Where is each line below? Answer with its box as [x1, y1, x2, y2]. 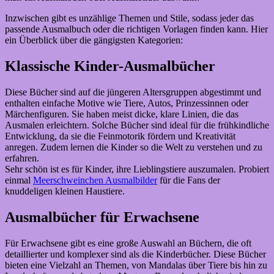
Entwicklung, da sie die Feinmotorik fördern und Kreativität [5, 131, 235, 142]
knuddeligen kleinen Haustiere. [5, 186, 125, 197]
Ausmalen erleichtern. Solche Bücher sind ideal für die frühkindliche [5, 120, 269, 131]
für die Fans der [157, 175, 220, 186]
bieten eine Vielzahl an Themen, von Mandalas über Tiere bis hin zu [5, 260, 267, 271]
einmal [5, 175, 33, 186]
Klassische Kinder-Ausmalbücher [5, 58, 215, 75]
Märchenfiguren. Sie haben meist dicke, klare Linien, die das [5, 109, 239, 120]
